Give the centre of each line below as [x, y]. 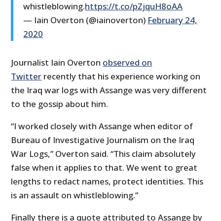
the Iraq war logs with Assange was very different [109, 90]
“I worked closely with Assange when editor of [102, 126]
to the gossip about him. [60, 104]
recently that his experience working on [121, 76]
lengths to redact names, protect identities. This [107, 182]
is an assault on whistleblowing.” [75, 195]
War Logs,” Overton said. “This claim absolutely [104, 154]
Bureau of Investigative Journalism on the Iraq [103, 140]
